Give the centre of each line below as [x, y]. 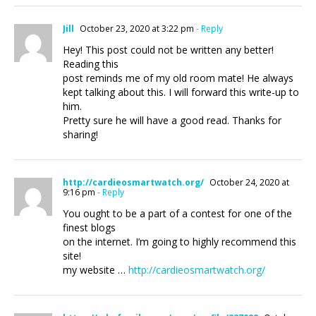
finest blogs [89, 227]
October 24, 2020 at [248, 182]
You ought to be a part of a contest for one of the [177, 213]
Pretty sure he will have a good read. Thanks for [172, 120]
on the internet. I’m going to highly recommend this [180, 242]
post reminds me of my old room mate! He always [178, 78]
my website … [96, 270]
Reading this [91, 64]
